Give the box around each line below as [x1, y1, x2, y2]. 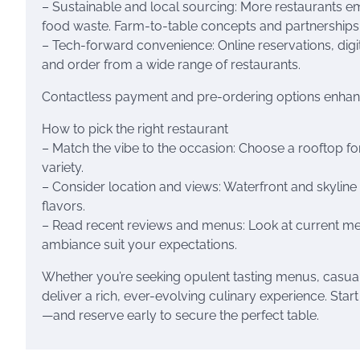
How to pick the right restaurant [42, 121, 228, 137]
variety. [42, 160, 84, 175]
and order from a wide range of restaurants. [42, 57, 301, 72]
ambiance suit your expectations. [42, 237, 237, 252]
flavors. [42, 198, 85, 214]
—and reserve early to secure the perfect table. [42, 308, 319, 323]
